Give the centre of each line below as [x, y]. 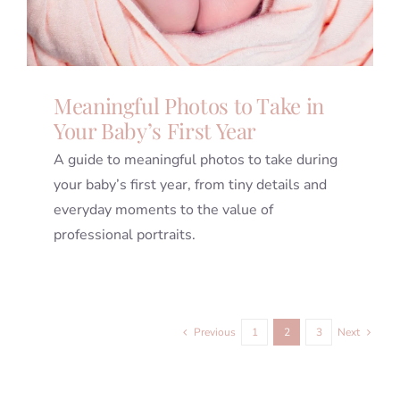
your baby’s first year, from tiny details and [190, 185]
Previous [215, 333]
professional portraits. [124, 235]
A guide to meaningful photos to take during [195, 160]
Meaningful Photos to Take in [188, 106]
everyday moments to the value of [163, 210]
